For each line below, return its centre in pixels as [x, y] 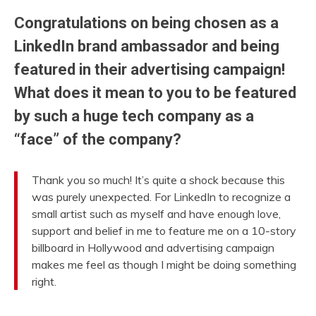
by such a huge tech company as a [134, 116]
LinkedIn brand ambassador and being [147, 46]
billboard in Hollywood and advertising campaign [153, 248]
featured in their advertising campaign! [150, 69]
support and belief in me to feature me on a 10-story [164, 231]
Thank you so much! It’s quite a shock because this [158, 180]
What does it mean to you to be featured [155, 93]
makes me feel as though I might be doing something [164, 265]
